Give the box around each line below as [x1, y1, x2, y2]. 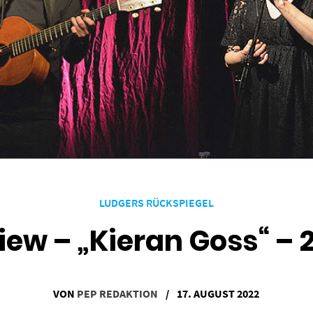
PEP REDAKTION [77, 286, 159, 300]
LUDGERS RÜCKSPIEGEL [99, 196, 214, 210]
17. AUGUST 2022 [177, 286, 260, 300]
